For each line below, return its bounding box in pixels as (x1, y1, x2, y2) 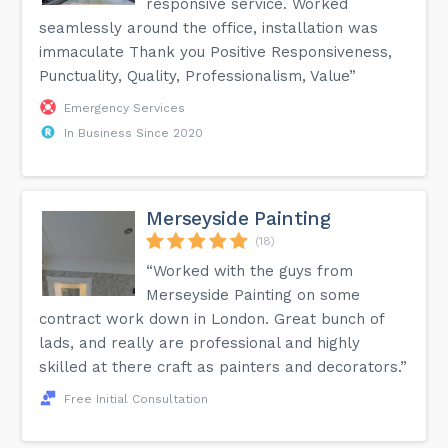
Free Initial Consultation (64, 391, 209, 406)
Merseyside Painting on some (146, 285, 361, 304)
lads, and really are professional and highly (39, 333, 361, 352)
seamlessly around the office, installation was (39, 18, 379, 37)
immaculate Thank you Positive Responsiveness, (39, 42, 393, 61)
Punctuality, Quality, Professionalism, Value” (39, 66, 357, 85)
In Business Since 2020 (64, 125, 204, 140)
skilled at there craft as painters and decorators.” (39, 357, 408, 376)
